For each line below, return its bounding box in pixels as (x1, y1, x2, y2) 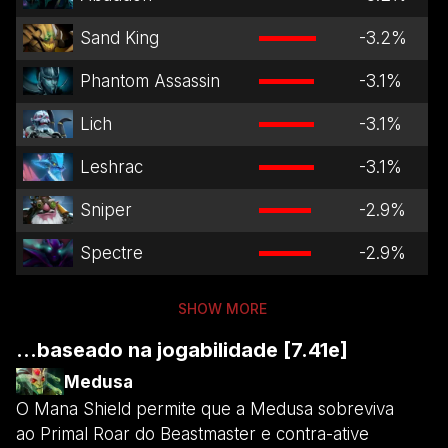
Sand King (79, 27, 159, 48)
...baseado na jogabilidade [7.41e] (16, 337, 348, 362)
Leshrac (79, 156, 143, 177)
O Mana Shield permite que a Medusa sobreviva (16, 398, 394, 419)
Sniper (79, 199, 132, 220)
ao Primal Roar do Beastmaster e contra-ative (16, 423, 369, 444)
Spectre (79, 242, 143, 263)
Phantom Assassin (79, 70, 220, 91)
